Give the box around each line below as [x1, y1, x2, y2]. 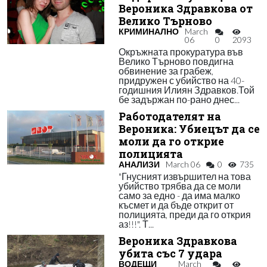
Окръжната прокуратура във [118, 46, 243, 57]
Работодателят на [118, 110, 221, 123]
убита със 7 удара [118, 247, 222, 260]
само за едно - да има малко [118, 190, 240, 201]
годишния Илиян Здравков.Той [118, 84, 254, 95]
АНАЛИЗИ [118, 159, 160, 169]
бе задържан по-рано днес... [118, 94, 240, 105]
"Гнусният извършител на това [118, 170, 251, 182]
